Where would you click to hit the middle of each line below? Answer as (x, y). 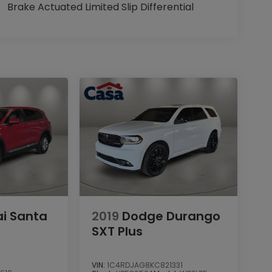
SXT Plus (117, 231)
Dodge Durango (171, 216)
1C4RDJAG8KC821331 (144, 265)
